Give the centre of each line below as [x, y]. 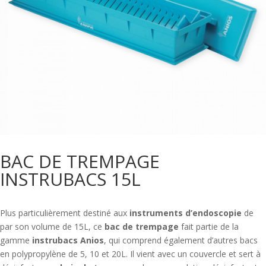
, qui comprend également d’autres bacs [181, 240]
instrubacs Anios [68, 240]
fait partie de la [209, 227]
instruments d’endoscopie [186, 213]
